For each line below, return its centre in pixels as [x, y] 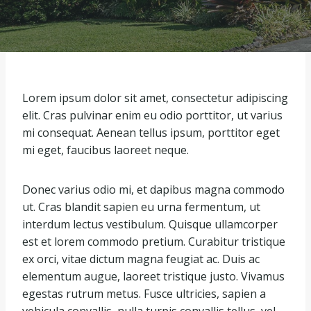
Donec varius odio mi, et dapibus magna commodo [153, 190]
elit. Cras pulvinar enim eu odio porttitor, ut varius [152, 115]
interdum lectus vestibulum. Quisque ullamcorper [150, 224]
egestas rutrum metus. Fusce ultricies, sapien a [144, 294]
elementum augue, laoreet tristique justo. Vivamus [153, 276]
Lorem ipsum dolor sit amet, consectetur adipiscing [155, 98]
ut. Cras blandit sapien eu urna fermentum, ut [141, 207]
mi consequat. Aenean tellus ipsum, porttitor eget [151, 133]
